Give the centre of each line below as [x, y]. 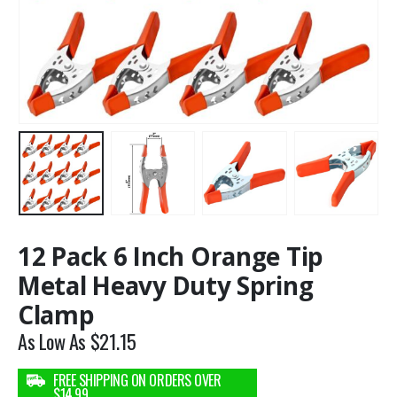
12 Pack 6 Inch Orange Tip [171, 257]
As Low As [54, 341]
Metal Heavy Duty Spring [166, 286]
